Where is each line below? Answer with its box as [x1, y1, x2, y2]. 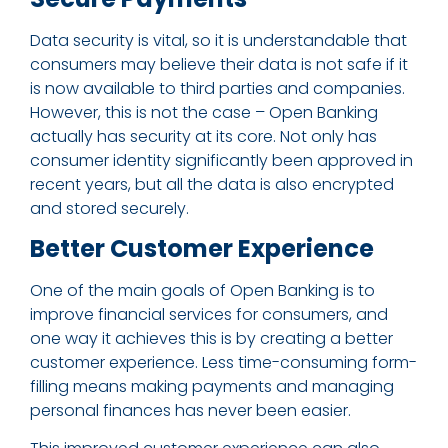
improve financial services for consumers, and [30, 302, 388, 326]
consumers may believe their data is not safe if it [30, 52, 408, 76]
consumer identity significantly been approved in [30, 148, 413, 172]
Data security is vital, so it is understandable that [30, 28, 407, 52]
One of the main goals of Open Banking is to [30, 278, 375, 302]
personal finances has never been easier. [30, 398, 351, 422]
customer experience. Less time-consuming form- [30, 350, 417, 374]
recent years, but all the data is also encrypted [30, 172, 394, 196]
